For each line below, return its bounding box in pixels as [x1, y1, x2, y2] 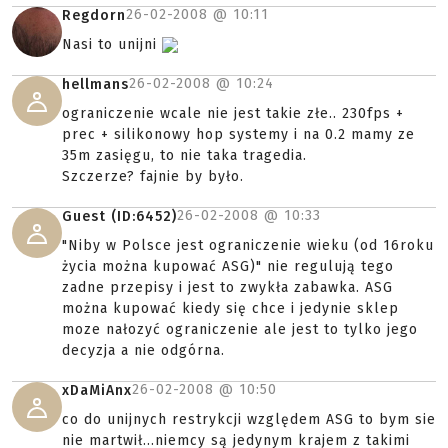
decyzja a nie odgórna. [62, 342, 225, 359]
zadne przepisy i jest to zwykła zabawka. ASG [62, 279, 393, 296]
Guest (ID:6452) [62, 208, 177, 225]
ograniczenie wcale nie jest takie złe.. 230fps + [62, 105, 404, 122]
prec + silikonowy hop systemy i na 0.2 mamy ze [62, 126, 415, 143]
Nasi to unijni [62, 36, 162, 53]
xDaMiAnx [62, 382, 132, 399]
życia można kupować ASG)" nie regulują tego [62, 258, 394, 275]
